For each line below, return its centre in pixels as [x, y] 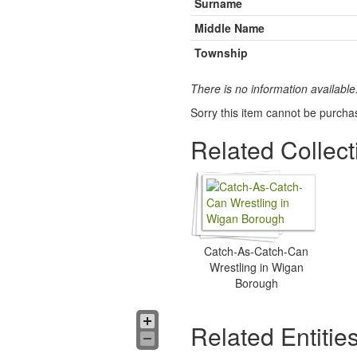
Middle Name [229, 28]
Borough [256, 283]
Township [221, 53]
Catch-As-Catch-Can [256, 251]
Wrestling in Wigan [256, 267]
